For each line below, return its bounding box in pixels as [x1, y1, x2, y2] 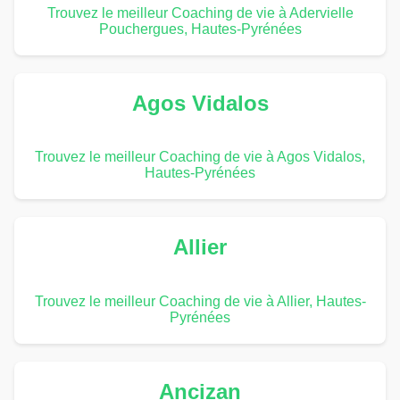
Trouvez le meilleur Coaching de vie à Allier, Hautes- [34, 294, 366, 310]
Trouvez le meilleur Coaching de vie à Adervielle [46, 4, 354, 21]
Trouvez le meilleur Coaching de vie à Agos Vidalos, [35, 149, 365, 165]
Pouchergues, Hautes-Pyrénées [98, 21, 302, 37]
